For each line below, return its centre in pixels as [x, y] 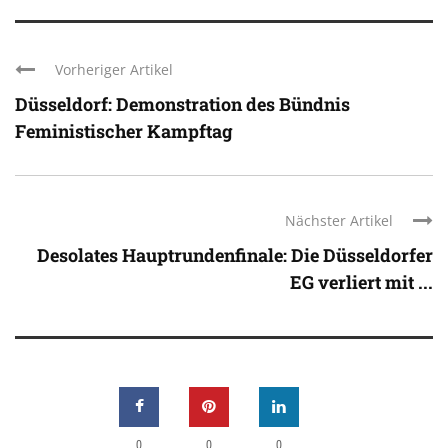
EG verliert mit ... [361, 281]
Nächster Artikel [339, 220]
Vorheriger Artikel [114, 69]
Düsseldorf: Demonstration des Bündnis [182, 103]
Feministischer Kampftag [124, 130]
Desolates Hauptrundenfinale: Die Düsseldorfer [235, 254]
